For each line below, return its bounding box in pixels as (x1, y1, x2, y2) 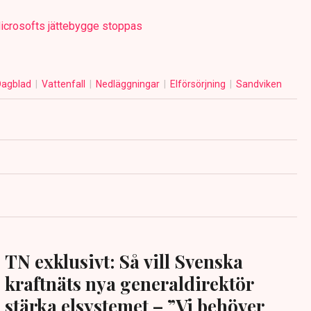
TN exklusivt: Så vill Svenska (4, 249, 243, 274)
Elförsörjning (169, 78, 228, 90)
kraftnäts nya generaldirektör (4, 271, 254, 296)
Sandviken (235, 78, 282, 90)
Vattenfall (41, 78, 87, 90)
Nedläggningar (95, 78, 162, 90)
